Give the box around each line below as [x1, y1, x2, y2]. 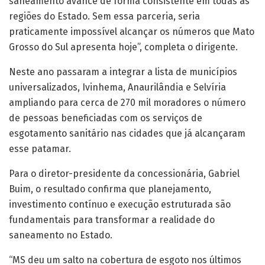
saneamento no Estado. [9, 229, 112, 241]
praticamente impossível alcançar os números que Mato [9, 25, 254, 37]
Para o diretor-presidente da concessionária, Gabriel [9, 167, 240, 179]
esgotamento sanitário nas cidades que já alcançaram [9, 127, 245, 139]
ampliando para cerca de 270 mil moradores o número [9, 96, 245, 108]
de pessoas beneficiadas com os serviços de [9, 112, 202, 124]
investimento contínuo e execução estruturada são [9, 198, 231, 210]
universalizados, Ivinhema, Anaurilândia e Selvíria [9, 81, 226, 93]
